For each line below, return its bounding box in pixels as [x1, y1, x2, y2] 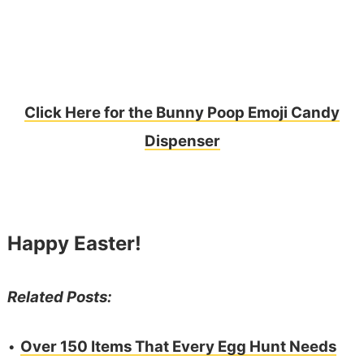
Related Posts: [6, 288, 112, 307]
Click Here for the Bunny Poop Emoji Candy [24, 103, 340, 123]
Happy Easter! [6, 232, 141, 256]
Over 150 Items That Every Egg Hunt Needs [19, 337, 336, 357]
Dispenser [144, 132, 220, 151]
